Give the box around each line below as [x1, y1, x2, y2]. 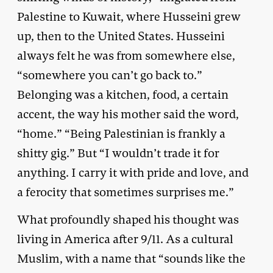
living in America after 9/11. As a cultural [17, 231, 233, 247]
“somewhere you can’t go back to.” [17, 67, 202, 83]
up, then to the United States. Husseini [17, 28, 225, 44]
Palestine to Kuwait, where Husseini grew [17, 9, 241, 24]
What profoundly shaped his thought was [17, 211, 239, 227]
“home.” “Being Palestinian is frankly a [17, 126, 225, 141]
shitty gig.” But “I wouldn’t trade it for [17, 145, 219, 161]
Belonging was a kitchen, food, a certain [17, 87, 229, 102]
